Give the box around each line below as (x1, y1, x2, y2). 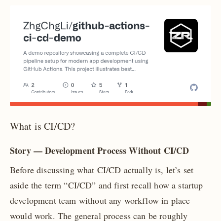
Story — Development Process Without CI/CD (10, 144, 189, 157)
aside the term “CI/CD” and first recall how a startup (10, 179, 203, 191)
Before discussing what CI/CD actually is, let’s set (10, 164, 194, 176)
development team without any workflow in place (10, 194, 190, 207)
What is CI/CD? (10, 119, 75, 133)
